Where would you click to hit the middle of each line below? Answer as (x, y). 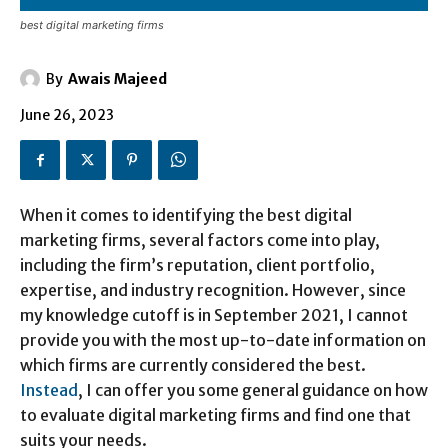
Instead (49, 390)
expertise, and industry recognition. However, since (213, 290)
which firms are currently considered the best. (193, 365)
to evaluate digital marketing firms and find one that (215, 415)
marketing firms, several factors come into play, (200, 240)
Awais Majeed (117, 78)
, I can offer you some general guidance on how (253, 390)
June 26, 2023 (67, 115)
